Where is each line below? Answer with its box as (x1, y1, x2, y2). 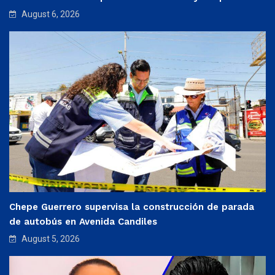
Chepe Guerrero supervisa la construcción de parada (9, 201, 254, 212)
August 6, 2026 (20, 9, 80, 20)
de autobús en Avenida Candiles (9, 215, 157, 227)
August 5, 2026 (20, 233, 80, 244)
